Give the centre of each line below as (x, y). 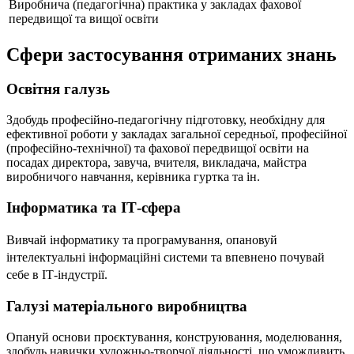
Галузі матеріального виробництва (127, 307)
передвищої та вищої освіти (84, 18)
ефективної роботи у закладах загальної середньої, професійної (177, 134)
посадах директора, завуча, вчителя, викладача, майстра (156, 163)
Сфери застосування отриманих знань (171, 54)
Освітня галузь (58, 89)
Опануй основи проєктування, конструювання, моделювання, (174, 337)
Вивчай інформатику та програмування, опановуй (142, 239)
